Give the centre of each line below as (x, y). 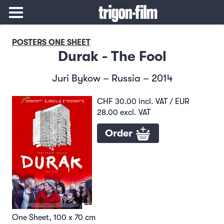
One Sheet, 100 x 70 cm (54, 217)
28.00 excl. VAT (124, 112)
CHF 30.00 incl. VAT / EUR (143, 101)
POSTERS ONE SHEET (51, 42)
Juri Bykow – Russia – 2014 (112, 78)
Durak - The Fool (112, 56)
